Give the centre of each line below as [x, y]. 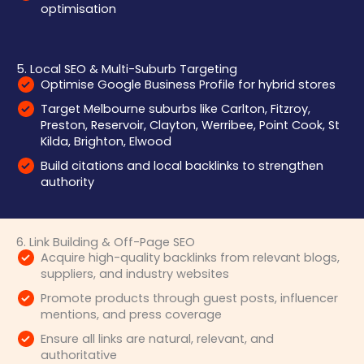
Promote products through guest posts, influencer [189, 299]
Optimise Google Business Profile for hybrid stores [188, 85]
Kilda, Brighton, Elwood [106, 142]
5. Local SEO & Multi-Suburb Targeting [127, 69]
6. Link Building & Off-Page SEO [106, 243]
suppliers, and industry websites [135, 274]
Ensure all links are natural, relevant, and [157, 339]
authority [67, 182]
